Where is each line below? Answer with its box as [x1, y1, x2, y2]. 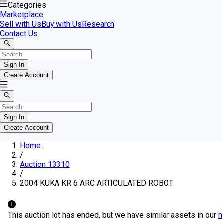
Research [82, 19, 114, 29]
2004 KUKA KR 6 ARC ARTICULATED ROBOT [20, 178, 173, 188]
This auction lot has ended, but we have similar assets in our [8, 210, 216, 220]
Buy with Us [41, 19, 82, 29]
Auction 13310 [20, 159, 70, 169]
